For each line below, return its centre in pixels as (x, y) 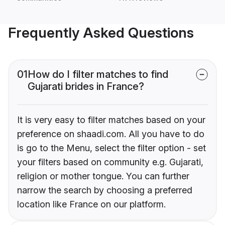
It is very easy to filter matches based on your (111, 120)
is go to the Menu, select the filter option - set (111, 148)
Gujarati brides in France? (86, 87)
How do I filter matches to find (98, 75)
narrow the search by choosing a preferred (105, 190)
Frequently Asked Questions (101, 33)
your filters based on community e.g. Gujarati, (110, 162)
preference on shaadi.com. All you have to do (111, 134)
